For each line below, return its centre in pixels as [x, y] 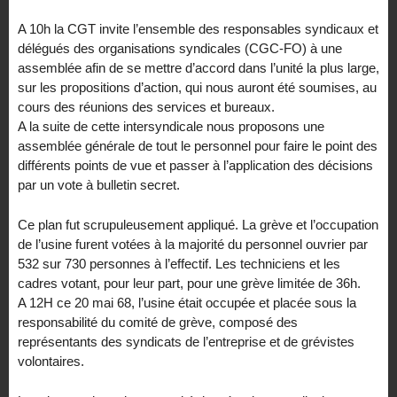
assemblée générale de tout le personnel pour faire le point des [198, 146]
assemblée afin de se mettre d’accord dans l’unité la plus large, [198, 68]
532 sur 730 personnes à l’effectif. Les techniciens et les [179, 263]
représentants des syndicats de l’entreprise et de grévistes [186, 341]
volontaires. [51, 361]
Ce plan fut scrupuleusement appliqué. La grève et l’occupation [198, 224]
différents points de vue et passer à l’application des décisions [195, 166]
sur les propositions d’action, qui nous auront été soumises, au [197, 88]
